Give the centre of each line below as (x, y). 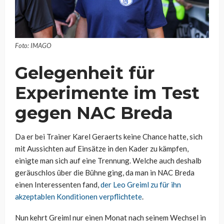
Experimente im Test (107, 93)
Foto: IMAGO (33, 45)
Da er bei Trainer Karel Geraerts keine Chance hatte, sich (109, 136)
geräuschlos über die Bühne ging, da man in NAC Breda (105, 172)
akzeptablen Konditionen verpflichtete (78, 196)
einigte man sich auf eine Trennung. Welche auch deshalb (108, 160)
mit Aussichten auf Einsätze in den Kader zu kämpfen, (102, 148)
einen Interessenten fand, (58, 184)
